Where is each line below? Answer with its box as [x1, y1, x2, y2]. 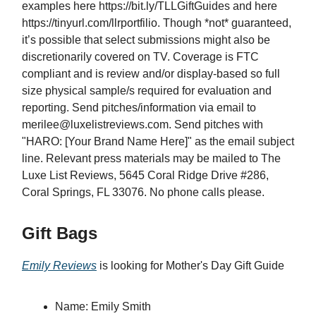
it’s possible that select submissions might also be [22, 34, 270, 47]
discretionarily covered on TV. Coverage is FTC [22, 51, 259, 63]
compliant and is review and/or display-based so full [22, 68, 280, 80]
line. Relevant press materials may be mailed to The [22, 152, 281, 165]
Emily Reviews [22, 260, 97, 272]
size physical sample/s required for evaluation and [22, 85, 272, 97]
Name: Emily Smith [55, 300, 151, 313]
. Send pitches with [169, 119, 263, 131]
